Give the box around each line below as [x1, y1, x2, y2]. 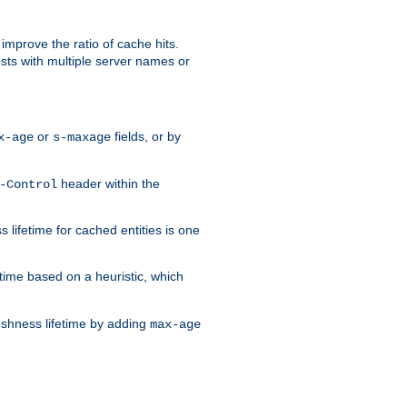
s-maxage [53, 129, 111, 144]
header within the [57, 175, 160, 191]
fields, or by [111, 128, 181, 144]
